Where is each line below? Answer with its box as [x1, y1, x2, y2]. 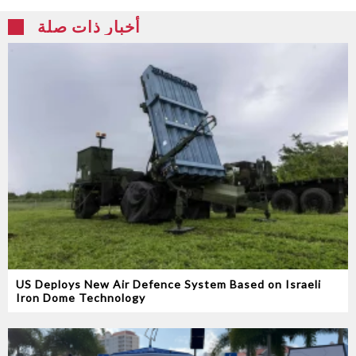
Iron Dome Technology [16, 291, 145, 305]
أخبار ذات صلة [37, 16, 141, 36]
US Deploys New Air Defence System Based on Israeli [16, 277, 321, 292]
